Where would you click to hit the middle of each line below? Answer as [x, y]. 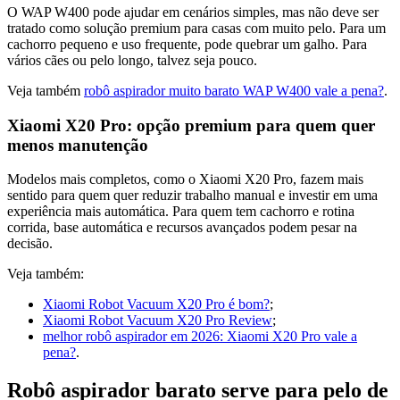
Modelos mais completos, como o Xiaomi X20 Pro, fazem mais [185, 179]
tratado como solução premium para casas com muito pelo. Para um [196, 28]
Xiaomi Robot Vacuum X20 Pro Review [158, 321]
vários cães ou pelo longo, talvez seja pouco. [132, 60]
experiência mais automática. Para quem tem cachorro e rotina [181, 212]
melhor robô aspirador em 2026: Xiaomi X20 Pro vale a [200, 337]
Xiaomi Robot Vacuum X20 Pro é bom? [156, 304]
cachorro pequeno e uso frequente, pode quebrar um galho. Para [187, 44]
